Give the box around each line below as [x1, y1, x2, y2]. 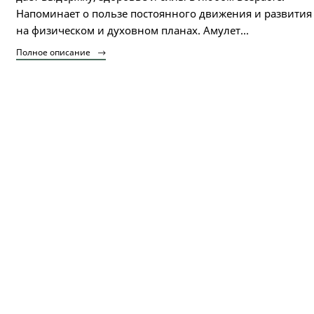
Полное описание [16, 46, 93, 58]
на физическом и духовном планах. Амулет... [16, 22, 249, 37]
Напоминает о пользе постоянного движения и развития [16, 6, 312, 20]
